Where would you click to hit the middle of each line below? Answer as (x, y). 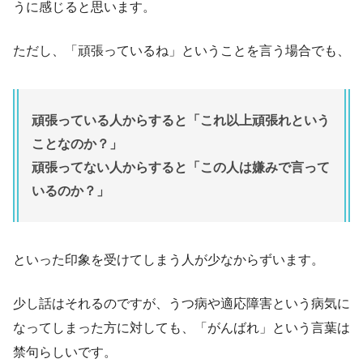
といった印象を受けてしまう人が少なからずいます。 (169, 260)
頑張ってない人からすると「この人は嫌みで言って (181, 168)
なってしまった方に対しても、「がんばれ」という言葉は (181, 328)
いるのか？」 (70, 191)
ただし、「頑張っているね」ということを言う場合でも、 (181, 51)
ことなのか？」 (77, 144)
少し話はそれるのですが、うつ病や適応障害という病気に (181, 304)
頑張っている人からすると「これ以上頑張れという (181, 121)
